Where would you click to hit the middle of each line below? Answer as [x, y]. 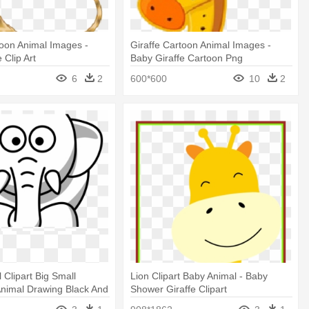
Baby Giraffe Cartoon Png [187, 58]
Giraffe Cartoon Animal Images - [201, 45]
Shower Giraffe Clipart [179, 289]
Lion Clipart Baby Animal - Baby [199, 276]
